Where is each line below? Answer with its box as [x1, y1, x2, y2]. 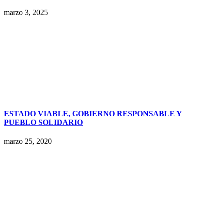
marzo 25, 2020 [4, 137, 52, 146]
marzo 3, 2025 [4, 8, 48, 16]
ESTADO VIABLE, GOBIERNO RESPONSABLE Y [4, 109, 182, 118]
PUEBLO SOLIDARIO [4, 118, 83, 127]
